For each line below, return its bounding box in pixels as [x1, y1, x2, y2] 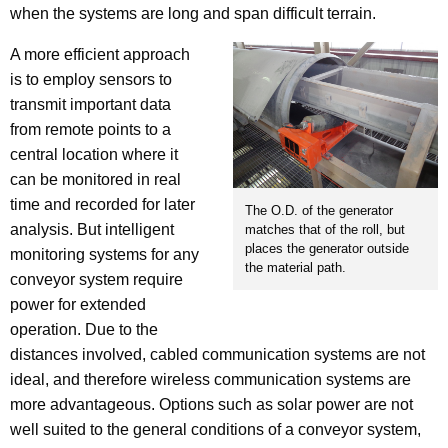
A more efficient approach [10, 45, 190, 63]
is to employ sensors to [10, 70, 172, 88]
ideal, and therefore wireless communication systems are [10, 370, 411, 388]
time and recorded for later [10, 195, 195, 213]
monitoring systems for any [10, 245, 199, 263]
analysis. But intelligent [10, 220, 174, 238]
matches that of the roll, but [245, 222, 406, 238]
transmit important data [10, 95, 171, 113]
